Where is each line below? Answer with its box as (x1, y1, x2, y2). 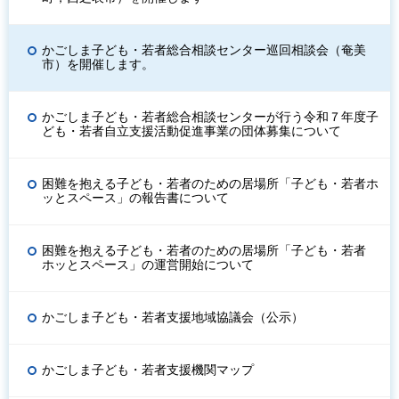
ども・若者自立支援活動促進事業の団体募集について (42, 124, 341, 139)
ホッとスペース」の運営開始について (42, 257, 254, 273)
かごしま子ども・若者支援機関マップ (42, 362, 254, 378)
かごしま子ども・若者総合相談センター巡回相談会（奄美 (42, 43, 366, 58)
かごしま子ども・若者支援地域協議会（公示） (42, 310, 304, 325)
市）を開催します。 (42, 57, 154, 72)
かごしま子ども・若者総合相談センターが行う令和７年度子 (42, 110, 379, 125)
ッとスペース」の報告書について (42, 191, 229, 206)
